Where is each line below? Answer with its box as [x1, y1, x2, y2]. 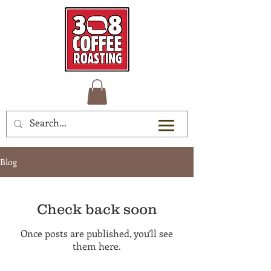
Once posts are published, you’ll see [21, 226, 173, 240]
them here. [73, 239, 121, 252]
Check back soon [36, 200, 157, 217]
